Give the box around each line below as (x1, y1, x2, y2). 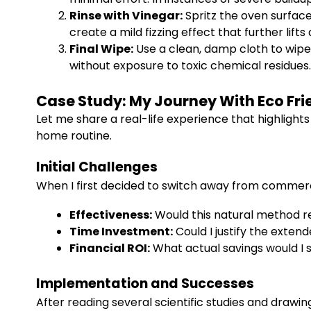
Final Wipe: (69, 41, 133, 57)
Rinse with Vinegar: (69, 8, 183, 24)
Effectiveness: (69, 207, 152, 223)
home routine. (36, 128, 112, 144)
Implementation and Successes (36, 274, 254, 293)
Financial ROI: (69, 240, 150, 256)
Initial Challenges (36, 158, 158, 176)
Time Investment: (69, 224, 173, 239)
